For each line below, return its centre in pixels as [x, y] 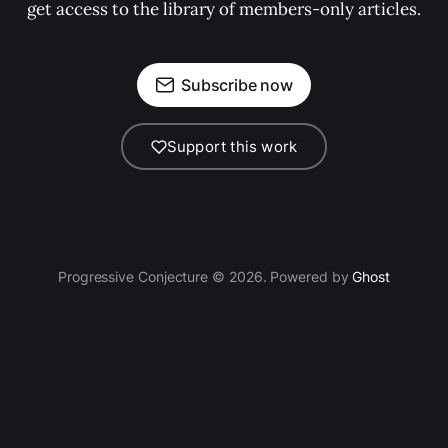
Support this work [232, 146]
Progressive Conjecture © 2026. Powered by [205, 276]
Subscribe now [237, 85]
